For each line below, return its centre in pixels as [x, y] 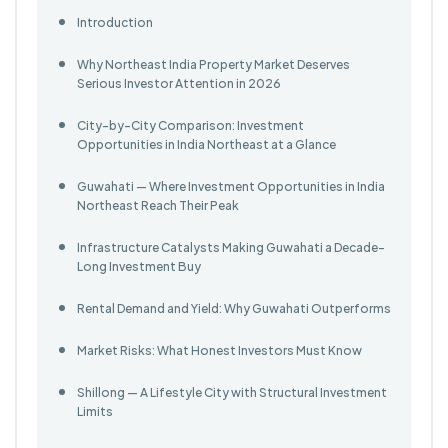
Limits [95, 412]
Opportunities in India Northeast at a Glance [206, 145]
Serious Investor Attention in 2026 [179, 84]
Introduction [115, 23]
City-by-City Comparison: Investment [190, 126]
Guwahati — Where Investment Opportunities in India [231, 187]
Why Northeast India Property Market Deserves [213, 65]
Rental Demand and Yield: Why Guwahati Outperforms [234, 309]
